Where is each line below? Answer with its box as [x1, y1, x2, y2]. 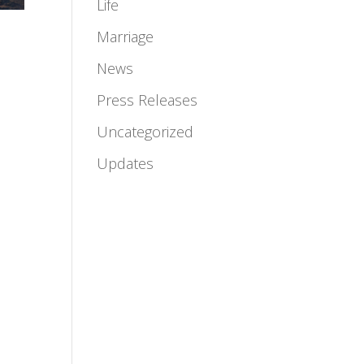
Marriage [97, 26, 154, 46]
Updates [97, 153, 154, 173]
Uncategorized [97, 121, 194, 141]
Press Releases [97, 89, 198, 110]
